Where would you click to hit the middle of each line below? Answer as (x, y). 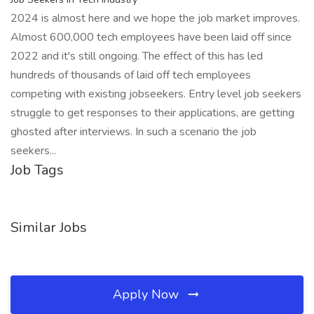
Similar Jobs (49, 227)
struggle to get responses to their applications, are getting (152, 113)
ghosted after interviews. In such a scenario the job (134, 132)
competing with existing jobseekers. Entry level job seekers (156, 94)
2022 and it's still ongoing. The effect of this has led (137, 56)
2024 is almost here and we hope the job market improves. (155, 18)
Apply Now (148, 294)
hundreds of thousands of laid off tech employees (131, 75)
